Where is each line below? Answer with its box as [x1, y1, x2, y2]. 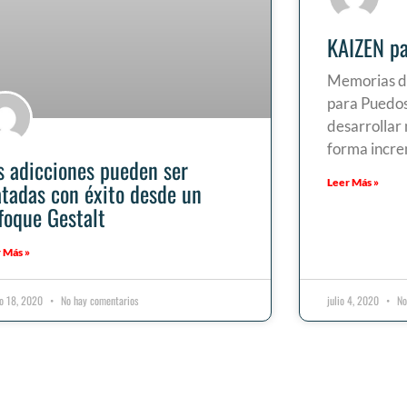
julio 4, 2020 [326, 293, 382, 309]
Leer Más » [326, 175, 379, 190]
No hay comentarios [58, 293, 139, 309]
